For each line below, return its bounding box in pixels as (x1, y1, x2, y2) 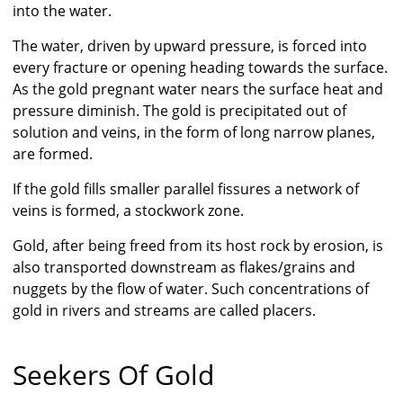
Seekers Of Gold (13, 356, 214, 394)
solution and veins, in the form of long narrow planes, (13, 122, 375, 143)
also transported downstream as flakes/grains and (13, 257, 355, 278)
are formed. (13, 144, 93, 165)
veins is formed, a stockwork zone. (13, 201, 244, 221)
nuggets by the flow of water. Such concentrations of (13, 279, 369, 300)
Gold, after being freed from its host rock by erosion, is (13, 236, 383, 256)
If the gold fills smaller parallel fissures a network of (13, 179, 359, 200)
